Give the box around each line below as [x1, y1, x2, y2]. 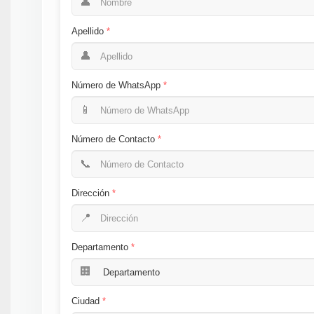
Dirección [71, 188, 110, 199]
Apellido [71, 26, 104, 37]
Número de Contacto [71, 134, 156, 145]
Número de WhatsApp [71, 80, 161, 91]
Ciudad [71, 296, 100, 307]
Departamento [71, 242, 129, 253]
